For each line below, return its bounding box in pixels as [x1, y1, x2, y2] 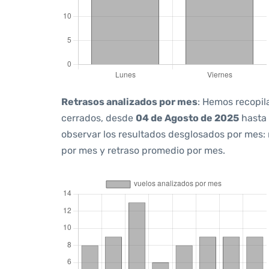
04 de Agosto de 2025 [136, 112, 239, 124]
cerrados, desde [61, 112, 136, 124]
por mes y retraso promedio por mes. [61, 145, 225, 156]
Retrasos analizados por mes [61, 96, 198, 107]
